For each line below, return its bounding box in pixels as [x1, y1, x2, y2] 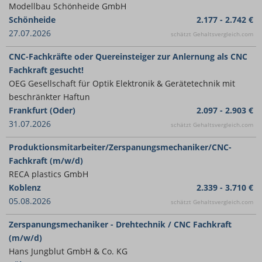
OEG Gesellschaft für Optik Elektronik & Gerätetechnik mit [9, 78, 235, 89]
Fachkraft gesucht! [9, 64, 84, 75]
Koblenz [9, 182, 41, 193]
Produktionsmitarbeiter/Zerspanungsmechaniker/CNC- [9, 142, 232, 153]
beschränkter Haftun [9, 91, 90, 102]
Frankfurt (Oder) [9, 105, 75, 116]
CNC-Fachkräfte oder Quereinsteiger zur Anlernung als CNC [9, 51, 247, 62]
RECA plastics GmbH [9, 168, 88, 180]
